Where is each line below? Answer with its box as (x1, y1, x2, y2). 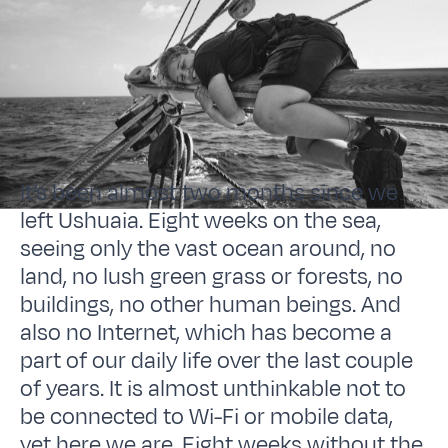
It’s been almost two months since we (20, 176, 399, 209)
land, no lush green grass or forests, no (20, 260, 404, 293)
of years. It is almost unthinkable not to (20, 372, 407, 405)
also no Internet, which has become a (20, 316, 393, 349)
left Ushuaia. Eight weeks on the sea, (20, 204, 382, 237)
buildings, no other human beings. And (20, 288, 402, 321)
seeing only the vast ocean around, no (20, 232, 397, 265)
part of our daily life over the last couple (20, 344, 414, 377)
